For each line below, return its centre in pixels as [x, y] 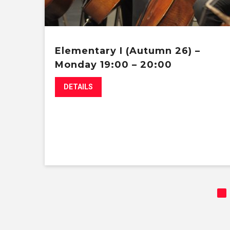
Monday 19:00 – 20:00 [113, 64]
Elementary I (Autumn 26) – [128, 51]
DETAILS [78, 87]
